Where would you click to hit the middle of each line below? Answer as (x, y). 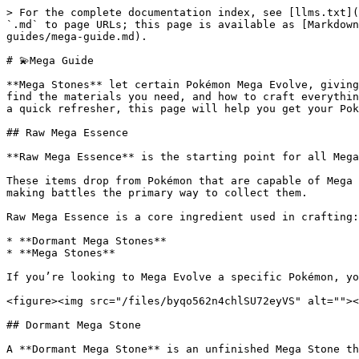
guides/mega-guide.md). (77, 36)
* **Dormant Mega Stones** (87, 241)
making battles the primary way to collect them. (157, 193)
